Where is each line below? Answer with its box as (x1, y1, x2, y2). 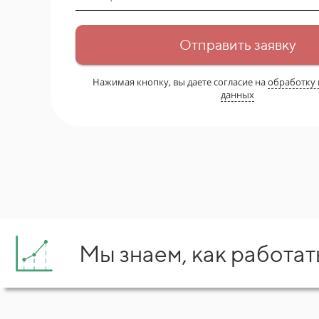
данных (221, 88, 254, 101)
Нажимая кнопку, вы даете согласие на (92, 75, 268, 88)
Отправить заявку (179, 36, 296, 53)
